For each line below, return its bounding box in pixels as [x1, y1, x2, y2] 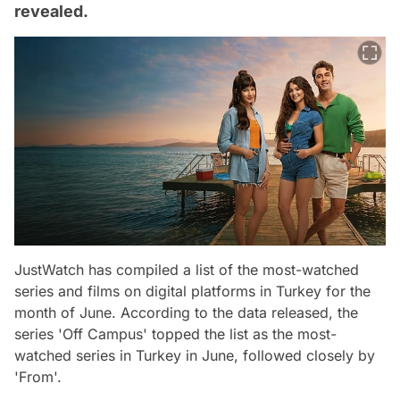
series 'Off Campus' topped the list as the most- [14, 324, 337, 343]
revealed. [14, 2, 88, 21]
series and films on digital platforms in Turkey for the [14, 281, 371, 300]
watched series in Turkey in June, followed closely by [14, 346, 375, 364]
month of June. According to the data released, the [14, 303, 358, 321]
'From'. [14, 367, 62, 386]
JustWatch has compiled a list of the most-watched [14, 260, 359, 279]
